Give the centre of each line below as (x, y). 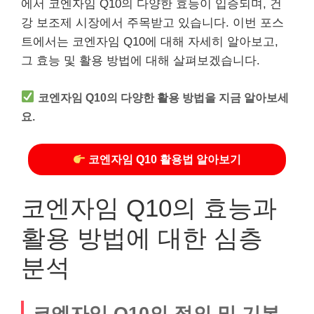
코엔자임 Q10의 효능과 (149, 207)
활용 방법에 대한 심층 (142, 238)
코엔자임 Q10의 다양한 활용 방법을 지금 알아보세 (164, 97)
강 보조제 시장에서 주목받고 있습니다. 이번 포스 (152, 23)
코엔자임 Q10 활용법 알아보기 (164, 159)
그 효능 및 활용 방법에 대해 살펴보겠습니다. (141, 61)
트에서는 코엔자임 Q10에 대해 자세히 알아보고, (150, 42)
